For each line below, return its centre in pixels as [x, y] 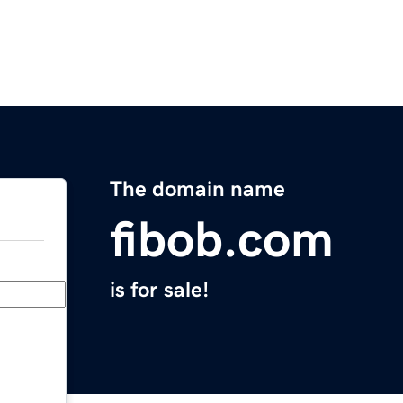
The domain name [197, 189]
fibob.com [222, 240]
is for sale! [159, 290]
